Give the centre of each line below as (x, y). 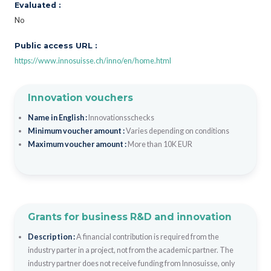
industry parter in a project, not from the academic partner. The (130, 250)
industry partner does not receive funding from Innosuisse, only (131, 263)
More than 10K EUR (160, 144)
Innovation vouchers (80, 97)
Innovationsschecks (121, 117)
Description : (52, 237)
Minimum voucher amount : (77, 131)
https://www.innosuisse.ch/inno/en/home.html (93, 60)
